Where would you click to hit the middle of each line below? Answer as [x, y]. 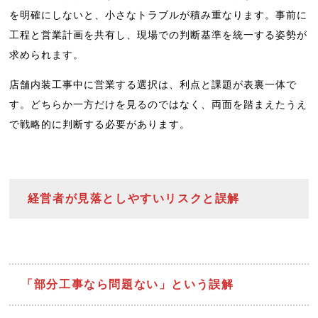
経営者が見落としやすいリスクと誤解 [133, 199]
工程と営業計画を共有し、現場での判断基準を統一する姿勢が [159, 34]
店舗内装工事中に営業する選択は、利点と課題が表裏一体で [153, 85]
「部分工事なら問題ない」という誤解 [128, 285]
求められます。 [47, 54]
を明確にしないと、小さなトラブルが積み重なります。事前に [159, 15]
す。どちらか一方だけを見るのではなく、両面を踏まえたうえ [159, 105]
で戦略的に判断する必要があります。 [100, 125]
